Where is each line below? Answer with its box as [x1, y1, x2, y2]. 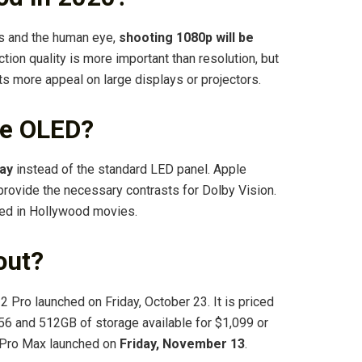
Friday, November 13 [120, 336, 245, 352]
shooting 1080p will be [119, 29, 254, 45]
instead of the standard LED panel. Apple [13, 162, 246, 178]
